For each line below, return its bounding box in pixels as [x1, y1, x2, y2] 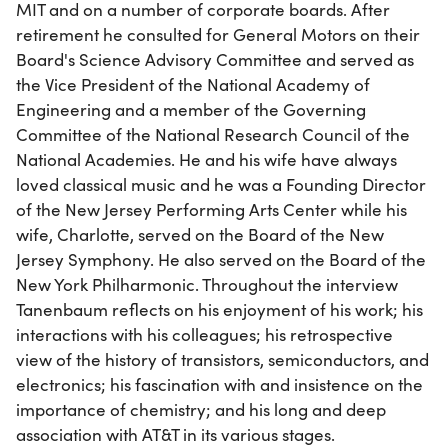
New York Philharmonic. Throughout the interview [16, 272, 398, 296]
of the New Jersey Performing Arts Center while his [16, 197, 407, 221]
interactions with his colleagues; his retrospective [16, 322, 393, 346]
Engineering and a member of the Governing [16, 97, 366, 121]
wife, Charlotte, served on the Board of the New [16, 222, 384, 246]
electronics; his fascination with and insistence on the [16, 372, 423, 396]
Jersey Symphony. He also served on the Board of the [16, 247, 426, 271]
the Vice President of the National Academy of [16, 72, 370, 96]
